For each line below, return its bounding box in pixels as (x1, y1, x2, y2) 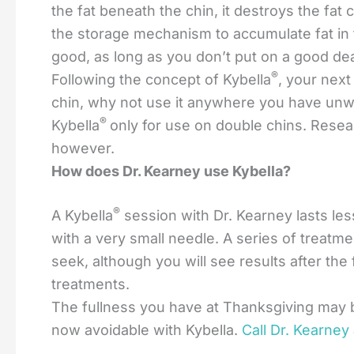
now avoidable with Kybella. (51, 322, 242, 338)
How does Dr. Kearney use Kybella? (51, 163, 291, 179)
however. (51, 140, 115, 156)
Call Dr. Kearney (242, 322, 349, 338)
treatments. (51, 276, 130, 292)
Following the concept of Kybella (51, 71, 271, 88)
